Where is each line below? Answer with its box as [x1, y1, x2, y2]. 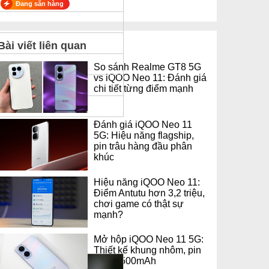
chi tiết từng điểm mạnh [94, 83, 193, 94]
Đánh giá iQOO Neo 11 [94, 118, 192, 130]
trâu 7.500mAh [94, 255, 156, 267]
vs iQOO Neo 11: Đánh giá [94, 72, 207, 83]
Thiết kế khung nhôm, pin [94, 244, 201, 256]
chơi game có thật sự [94, 198, 184, 209]
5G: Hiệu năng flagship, [94, 129, 194, 141]
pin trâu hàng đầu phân [94, 140, 192, 151]
